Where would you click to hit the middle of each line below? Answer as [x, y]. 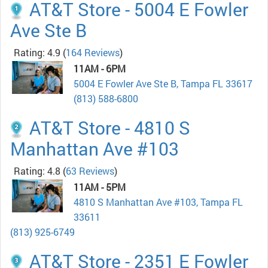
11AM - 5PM [100, 187]
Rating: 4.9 [37, 53]
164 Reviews [93, 53]
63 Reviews [90, 171]
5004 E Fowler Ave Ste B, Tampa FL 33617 [163, 84]
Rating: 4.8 [37, 171]
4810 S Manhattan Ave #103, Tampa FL [158, 202]
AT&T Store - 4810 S [110, 128]
